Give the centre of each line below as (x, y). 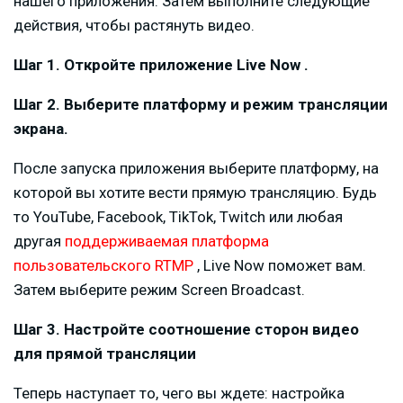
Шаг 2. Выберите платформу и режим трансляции (201, 104)
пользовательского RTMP (103, 265)
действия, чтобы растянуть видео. (134, 25)
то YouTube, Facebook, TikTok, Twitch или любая (178, 216)
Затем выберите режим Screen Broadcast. (159, 289)
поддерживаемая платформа (167, 241)
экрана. (41, 128)
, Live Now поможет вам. (280, 265)
